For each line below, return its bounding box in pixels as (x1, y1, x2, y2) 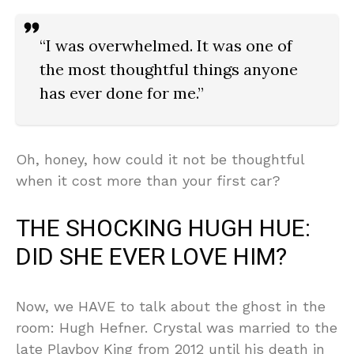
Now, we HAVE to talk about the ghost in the (16, 298, 326, 315)
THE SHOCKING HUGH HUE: (16, 212, 311, 247)
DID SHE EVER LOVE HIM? (16, 240, 287, 276)
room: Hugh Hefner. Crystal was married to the (16, 319, 337, 337)
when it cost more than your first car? (16, 172, 281, 190)
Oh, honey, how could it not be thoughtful (16, 151, 304, 168)
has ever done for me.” (40, 83, 204, 104)
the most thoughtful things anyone (40, 59, 298, 80)
